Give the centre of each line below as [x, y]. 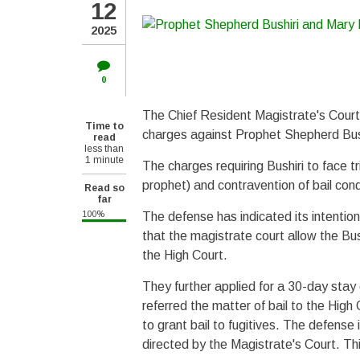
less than [104, 149]
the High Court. [185, 255]
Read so [104, 188]
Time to [104, 126]
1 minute [104, 160]
